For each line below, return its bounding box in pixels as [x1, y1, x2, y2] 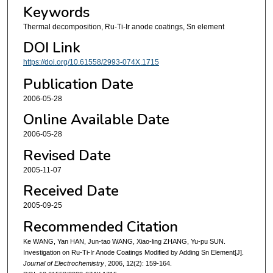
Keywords [23, 2, 90, 23]
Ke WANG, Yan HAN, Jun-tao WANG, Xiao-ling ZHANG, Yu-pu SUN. [23, 237, 225, 245]
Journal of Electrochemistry [23, 259, 104, 267]
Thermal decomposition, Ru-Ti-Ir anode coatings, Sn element [23, 23, 224, 32]
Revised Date [23, 145, 111, 165]
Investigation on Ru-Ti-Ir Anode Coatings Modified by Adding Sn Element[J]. [23, 248, 244, 256]
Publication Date [23, 74, 133, 94]
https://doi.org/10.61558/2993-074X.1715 [23, 58, 159, 67]
